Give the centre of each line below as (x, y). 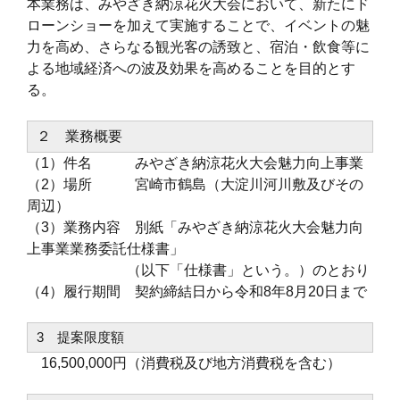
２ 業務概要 (79, 136)
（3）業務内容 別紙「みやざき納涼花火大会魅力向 (195, 227)
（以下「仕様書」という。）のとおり (198, 270)
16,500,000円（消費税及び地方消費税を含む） (184, 362)
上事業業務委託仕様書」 (105, 248)
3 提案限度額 (80, 337)
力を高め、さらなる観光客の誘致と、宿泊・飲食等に (198, 46)
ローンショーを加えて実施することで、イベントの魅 (198, 25)
